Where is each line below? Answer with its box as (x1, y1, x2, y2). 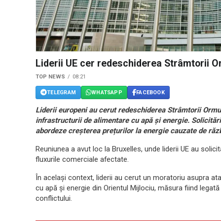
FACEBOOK (136, 89, 165, 96)
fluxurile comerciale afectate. (36, 155, 129, 164)
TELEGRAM (47, 89, 76, 96)
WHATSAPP (91, 89, 122, 96)
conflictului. (36, 194, 72, 203)
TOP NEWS (36, 74, 65, 80)
